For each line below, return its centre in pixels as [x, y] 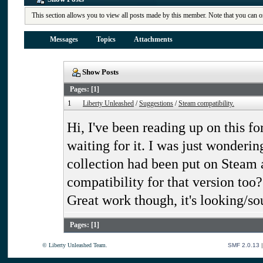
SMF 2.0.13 [243, 245]
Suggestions [156, 104]
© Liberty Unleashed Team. [75, 245]
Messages [64, 40]
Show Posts [100, 72]
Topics [106, 40]
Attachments [153, 40]
